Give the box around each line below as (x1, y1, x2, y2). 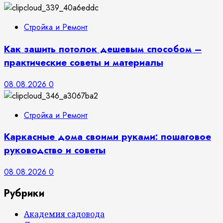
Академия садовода (24, 209, 105, 220)
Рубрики (4, 186, 44, 201)
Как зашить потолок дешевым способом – (4, 42, 202, 56)
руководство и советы (4, 143, 106, 157)
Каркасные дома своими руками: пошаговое (4, 130, 211, 144)
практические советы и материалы (4, 55, 163, 69)
